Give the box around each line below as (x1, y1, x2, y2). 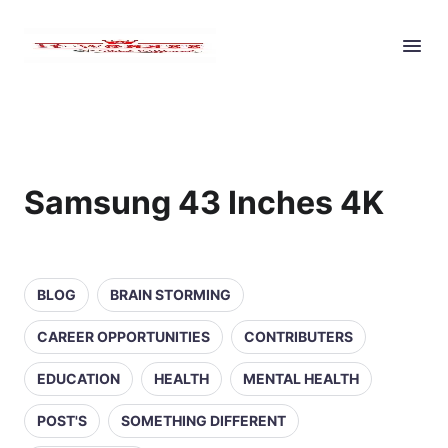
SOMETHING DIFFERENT (121, 412, 286, 429)
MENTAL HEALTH (243, 370, 359, 387)
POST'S (37, 412, 87, 429)
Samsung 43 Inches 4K (24, 183, 384, 222)
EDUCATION (37, 370, 120, 387)
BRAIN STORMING (110, 286, 231, 303)
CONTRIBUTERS (244, 328, 353, 345)
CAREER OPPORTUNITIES (37, 328, 210, 345)
